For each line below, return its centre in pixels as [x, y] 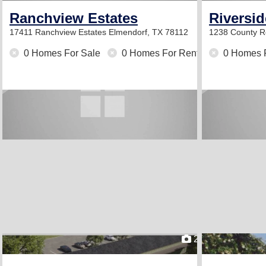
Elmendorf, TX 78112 [148, 32]
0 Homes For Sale [62, 53]
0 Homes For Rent [159, 53]
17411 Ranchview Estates [59, 32]
